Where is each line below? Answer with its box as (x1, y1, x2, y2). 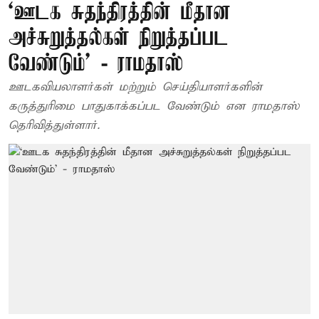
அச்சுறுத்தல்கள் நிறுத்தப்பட (9, 26, 229, 51)
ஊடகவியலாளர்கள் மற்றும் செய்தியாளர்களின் (9, 80, 262, 95)
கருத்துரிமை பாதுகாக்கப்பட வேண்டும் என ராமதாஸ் (9, 99, 299, 114)
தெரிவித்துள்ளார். (9, 118, 100, 133)
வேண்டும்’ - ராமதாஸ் (9, 52, 184, 77)
